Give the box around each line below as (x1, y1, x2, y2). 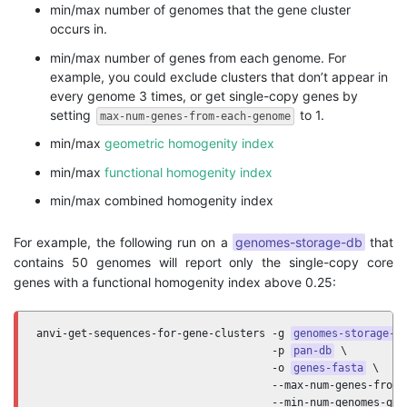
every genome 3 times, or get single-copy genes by (50, 87, 358, 104)
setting (50, 106, 94, 123)
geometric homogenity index (104, 135, 274, 151)
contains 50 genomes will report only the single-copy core (14, 253, 393, 270)
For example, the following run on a (14, 233, 233, 250)
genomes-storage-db (234, 233, 362, 250)
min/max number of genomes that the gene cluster (50, 2, 351, 17)
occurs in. (50, 21, 107, 36)
